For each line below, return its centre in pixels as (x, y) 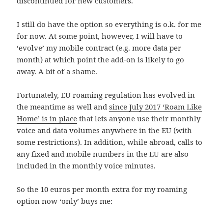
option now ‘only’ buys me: (65, 201)
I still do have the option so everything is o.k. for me (109, 24)
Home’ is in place (47, 119)
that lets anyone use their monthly (139, 119)
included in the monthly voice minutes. (86, 166)
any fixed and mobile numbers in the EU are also (103, 154)
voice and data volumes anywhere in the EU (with (105, 130)
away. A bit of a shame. (57, 71)
